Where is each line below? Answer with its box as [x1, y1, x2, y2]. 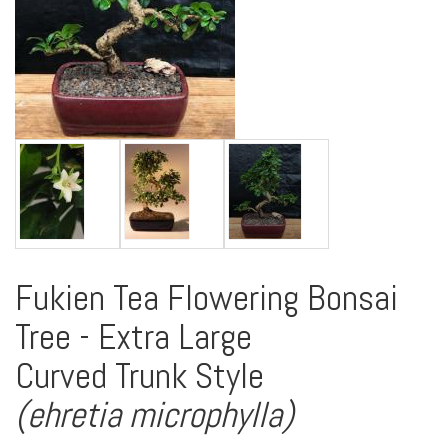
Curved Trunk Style [15, 353, 264, 400]
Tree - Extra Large [15, 314, 252, 361]
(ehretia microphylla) [15, 392, 294, 439]
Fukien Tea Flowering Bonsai [15, 275, 398, 322]
